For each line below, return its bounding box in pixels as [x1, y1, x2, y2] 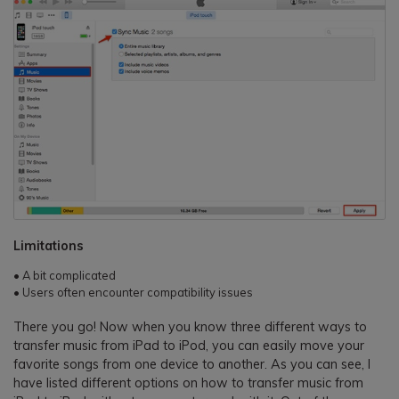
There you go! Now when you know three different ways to [13, 319, 367, 336]
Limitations [13, 238, 84, 255]
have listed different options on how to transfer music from [13, 375, 363, 392]
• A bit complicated [13, 268, 116, 283]
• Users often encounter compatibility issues [13, 285, 253, 300]
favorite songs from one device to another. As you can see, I [13, 356, 370, 373]
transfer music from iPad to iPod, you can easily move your [13, 338, 364, 354]
